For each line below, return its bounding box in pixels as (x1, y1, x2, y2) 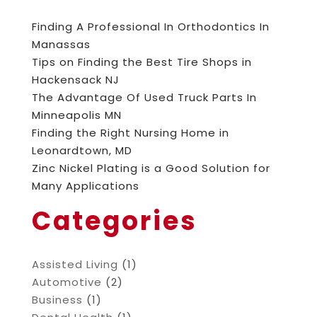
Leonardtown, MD (31, 143, 132, 158)
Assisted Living (31, 257, 118, 272)
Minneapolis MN (31, 108, 122, 123)
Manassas (31, 37, 91, 52)
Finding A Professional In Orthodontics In (31, 19, 270, 35)
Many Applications (31, 178, 139, 194)
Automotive (31, 275, 102, 290)
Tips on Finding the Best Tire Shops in (31, 54, 252, 70)
